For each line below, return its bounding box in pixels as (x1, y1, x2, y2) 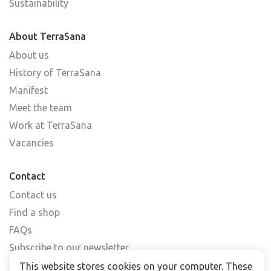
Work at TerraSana (9, 119, 92, 131)
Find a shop (9, 206, 60, 218)
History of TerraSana (9, 67, 101, 78)
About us (9, 49, 49, 60)
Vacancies (9, 137, 54, 148)
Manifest (9, 84, 48, 96)
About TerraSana (9, 30, 86, 42)
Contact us (9, 189, 57, 200)
